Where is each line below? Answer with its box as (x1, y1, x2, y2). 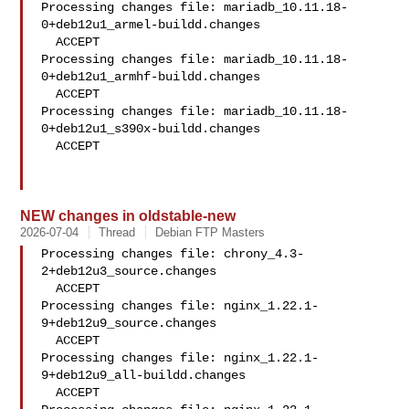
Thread (99, 225, 136, 239)
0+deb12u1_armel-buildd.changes (41, 17, 261, 32)
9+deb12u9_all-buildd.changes (41, 368, 246, 383)
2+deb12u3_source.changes (41, 264, 217, 278)
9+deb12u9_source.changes (41, 316, 217, 330)
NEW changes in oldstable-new (20, 207, 236, 224)
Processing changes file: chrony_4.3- (41, 246, 305, 261)
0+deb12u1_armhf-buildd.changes (41, 69, 261, 84)
